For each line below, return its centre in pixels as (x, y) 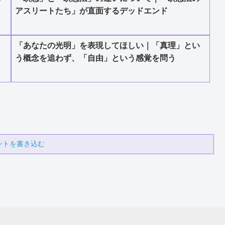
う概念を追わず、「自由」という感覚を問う (95, 58)
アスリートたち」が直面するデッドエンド (91, 11)
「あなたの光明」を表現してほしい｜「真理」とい (107, 46)
